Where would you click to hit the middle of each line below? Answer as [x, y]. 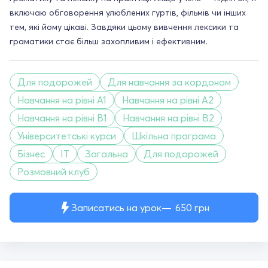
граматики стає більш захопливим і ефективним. [109, 41]
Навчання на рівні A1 [62, 100]
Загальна [106, 153]
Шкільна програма [174, 135]
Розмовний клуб [54, 171]
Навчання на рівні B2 [168, 118]
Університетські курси [67, 135]
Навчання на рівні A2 [168, 100]
